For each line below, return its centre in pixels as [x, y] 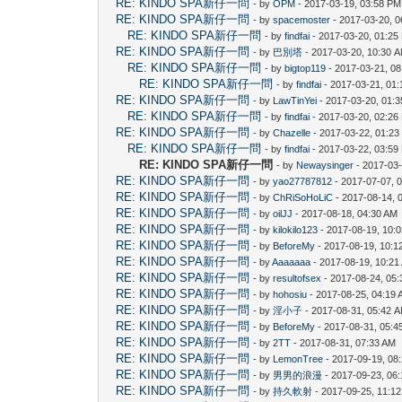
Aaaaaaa [292, 262]
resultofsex [297, 278]
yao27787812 [303, 181]
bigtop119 [306, 68]
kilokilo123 [296, 229]
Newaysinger [325, 165]
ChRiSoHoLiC [303, 197]
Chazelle [292, 132]
